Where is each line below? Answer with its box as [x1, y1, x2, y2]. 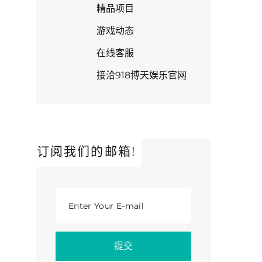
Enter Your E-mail [68, 201, 144, 212]
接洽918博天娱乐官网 [96, 70, 187, 81]
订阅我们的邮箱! [37, 144, 136, 159]
